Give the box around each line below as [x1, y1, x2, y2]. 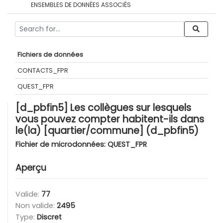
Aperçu [15, 162, 46, 174]
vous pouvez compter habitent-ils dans [15, 112, 204, 126]
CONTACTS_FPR [17, 66, 68, 75]
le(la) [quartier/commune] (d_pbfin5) [15, 124, 199, 137]
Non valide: [15, 201, 57, 211]
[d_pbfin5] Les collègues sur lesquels [15, 101, 191, 114]
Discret [37, 212, 62, 222]
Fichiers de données [17, 50, 83, 59]
